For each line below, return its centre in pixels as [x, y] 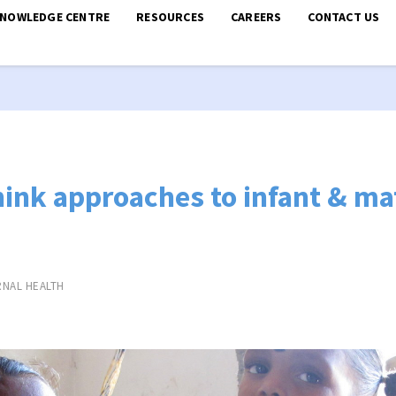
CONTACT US [344, 17]
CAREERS [256, 17]
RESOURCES [171, 17]
